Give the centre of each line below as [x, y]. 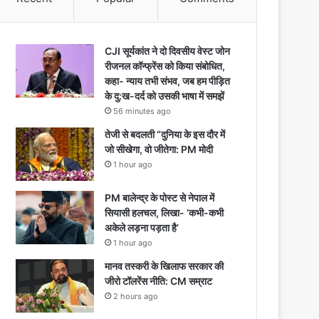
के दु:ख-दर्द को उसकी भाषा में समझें [165, 95]
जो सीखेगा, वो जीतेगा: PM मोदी [159, 149]
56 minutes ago [142, 111]
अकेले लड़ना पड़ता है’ [142, 227]
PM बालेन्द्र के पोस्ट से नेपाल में [160, 197]
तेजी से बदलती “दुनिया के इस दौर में [165, 134]
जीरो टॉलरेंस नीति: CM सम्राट [159, 281]
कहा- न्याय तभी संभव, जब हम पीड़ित [168, 80]
